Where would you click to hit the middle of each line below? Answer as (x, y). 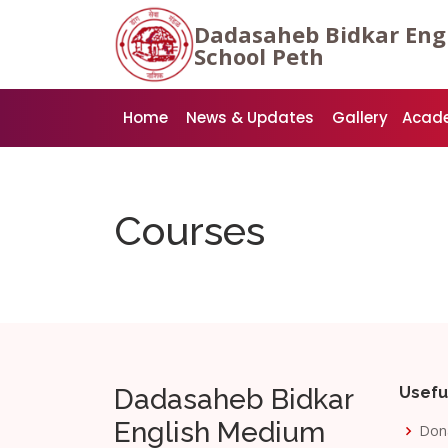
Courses (189, 230)
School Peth (259, 55)
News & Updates (250, 118)
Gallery (360, 118)
